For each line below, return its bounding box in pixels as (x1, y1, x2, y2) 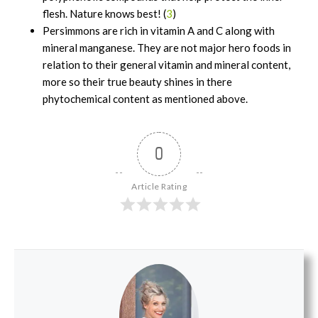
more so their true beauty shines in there (43, 75, 232, 88)
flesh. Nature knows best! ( (43, 6, 166, 20)
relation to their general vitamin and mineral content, (43, 57, 290, 71)
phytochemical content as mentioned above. (43, 92, 248, 105)
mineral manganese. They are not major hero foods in (43, 40, 291, 54)
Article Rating (131, 180, 187, 192)
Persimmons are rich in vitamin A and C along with (43, 23, 275, 37)
